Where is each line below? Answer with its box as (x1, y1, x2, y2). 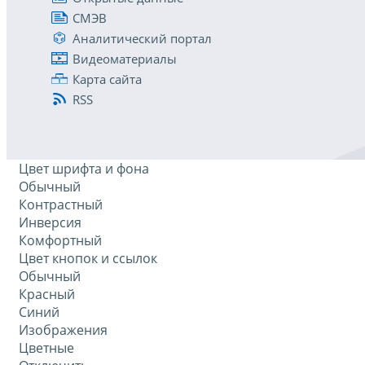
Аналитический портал (73, 29, 212, 46)
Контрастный (19, 196, 103, 214)
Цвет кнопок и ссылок (19, 249, 157, 268)
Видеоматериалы (73, 50, 177, 67)
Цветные (19, 339, 74, 358)
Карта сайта (73, 70, 142, 87)
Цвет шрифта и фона (19, 160, 149, 178)
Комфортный (19, 231, 102, 250)
